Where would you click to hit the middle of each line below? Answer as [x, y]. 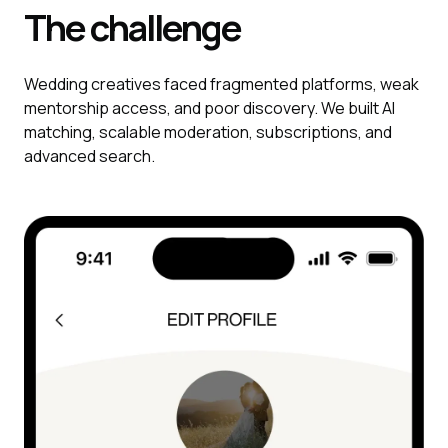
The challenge [143, 28]
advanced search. [89, 156]
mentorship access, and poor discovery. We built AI [209, 108]
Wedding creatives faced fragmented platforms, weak [221, 84]
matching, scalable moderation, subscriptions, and [208, 132]
